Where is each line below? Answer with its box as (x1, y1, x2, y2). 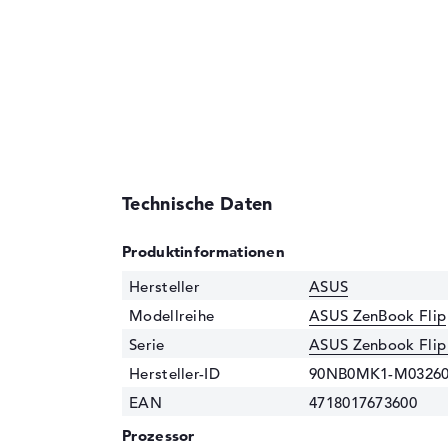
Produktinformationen (122, 241, 285, 261)
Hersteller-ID (129, 363, 220, 383)
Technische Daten (122, 191, 273, 215)
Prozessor (122, 425, 195, 445)
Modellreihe (129, 305, 215, 325)
